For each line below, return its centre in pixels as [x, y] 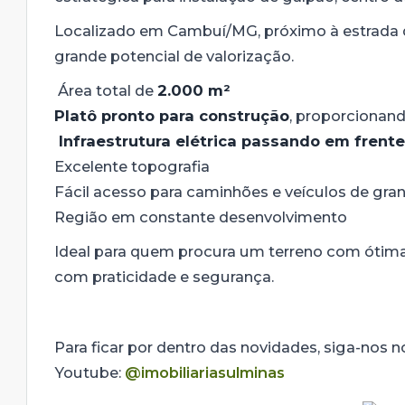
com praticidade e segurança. [164, 277]
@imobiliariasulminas [205, 372]
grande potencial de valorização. [174, 56]
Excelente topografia [132, 166]
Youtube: [89, 372]
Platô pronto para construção [172, 116]
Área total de [106, 90]
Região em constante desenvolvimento [201, 217]
